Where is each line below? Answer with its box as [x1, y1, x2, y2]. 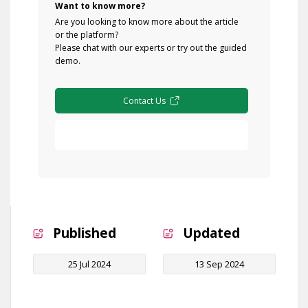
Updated [182, 224, 240, 243]
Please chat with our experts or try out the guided [55, 42, 247, 54]
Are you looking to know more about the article [55, 16, 239, 28]
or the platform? [55, 29, 118, 41]
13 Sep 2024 [195, 258, 244, 271]
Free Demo [124, 129, 176, 142]
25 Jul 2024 [68, 258, 111, 271]
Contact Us [122, 95, 166, 107]
